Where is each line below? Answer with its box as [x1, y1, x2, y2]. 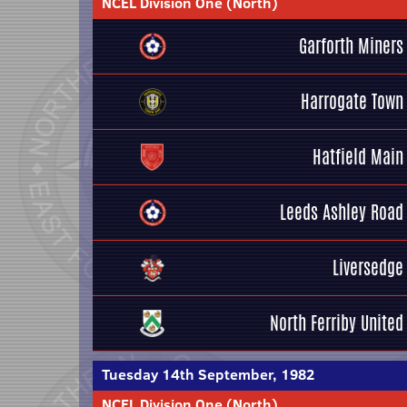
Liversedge [333, 254, 403, 281]
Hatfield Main [313, 144, 403, 170]
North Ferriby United [270, 310, 403, 336]
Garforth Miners [299, 33, 403, 59]
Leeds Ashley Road [280, 199, 403, 225]
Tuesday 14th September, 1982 [102, 364, 314, 384]
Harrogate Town [301, 88, 403, 114]
